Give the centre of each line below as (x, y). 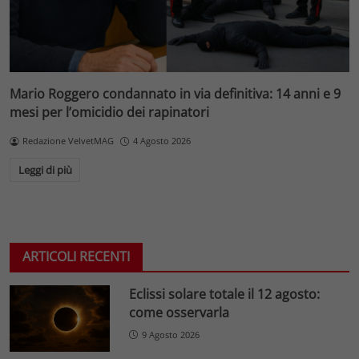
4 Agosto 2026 (161, 141)
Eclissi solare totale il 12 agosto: (225, 294)
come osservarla (179, 312)
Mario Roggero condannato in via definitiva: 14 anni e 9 (175, 94)
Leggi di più (45, 169)
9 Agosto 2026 (171, 334)
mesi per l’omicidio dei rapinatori (109, 113)
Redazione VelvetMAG (68, 141)
